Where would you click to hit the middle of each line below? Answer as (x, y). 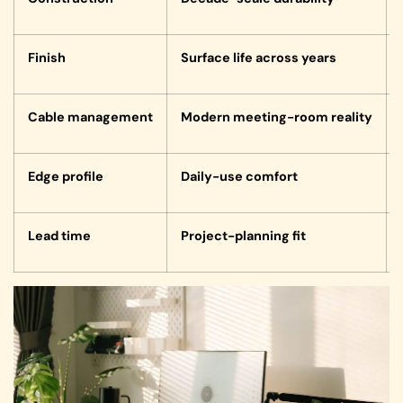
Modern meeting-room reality (277, 117)
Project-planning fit (243, 236)
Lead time (59, 236)
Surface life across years (259, 58)
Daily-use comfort (239, 177)
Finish (47, 58)
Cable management (90, 117)
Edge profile (66, 177)
